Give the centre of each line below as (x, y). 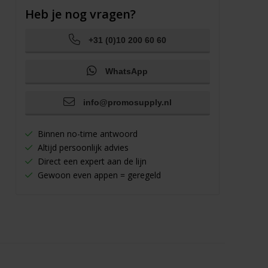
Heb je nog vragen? (80, 14)
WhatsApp (125, 71)
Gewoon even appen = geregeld (98, 175)
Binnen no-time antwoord (86, 134)
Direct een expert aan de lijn (91, 161)
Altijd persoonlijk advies (82, 147)
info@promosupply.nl (126, 102)
